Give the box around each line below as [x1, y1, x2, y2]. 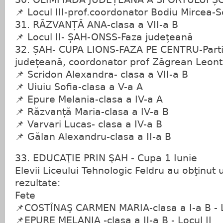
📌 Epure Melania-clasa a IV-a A [15, 94, 163, 105]
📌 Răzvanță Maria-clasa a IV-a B [15, 107, 169, 117]
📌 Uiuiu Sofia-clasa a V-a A [15, 82, 143, 92]
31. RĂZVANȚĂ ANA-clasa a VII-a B [15, 19, 178, 30]
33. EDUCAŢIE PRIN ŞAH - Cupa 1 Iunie [15, 153, 197, 163]
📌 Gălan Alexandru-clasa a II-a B [15, 131, 171, 142]
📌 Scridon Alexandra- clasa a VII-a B [15, 69, 188, 80]
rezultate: [15, 178, 60, 188]
